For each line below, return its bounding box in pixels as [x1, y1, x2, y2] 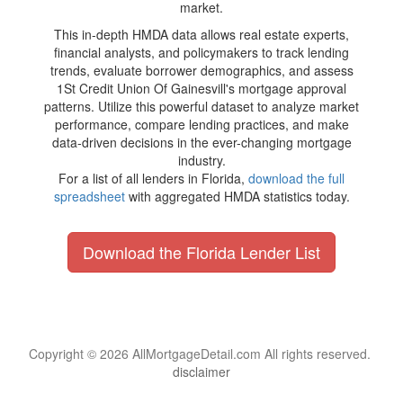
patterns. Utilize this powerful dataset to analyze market [44, 97, 359, 115]
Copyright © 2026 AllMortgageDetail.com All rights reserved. [29, 345, 374, 363]
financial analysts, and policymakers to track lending [54, 43, 349, 61]
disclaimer [173, 363, 230, 381]
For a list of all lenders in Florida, [58, 169, 248, 187]
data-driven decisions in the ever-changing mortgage [51, 133, 352, 151]
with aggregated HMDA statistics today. [124, 187, 350, 205]
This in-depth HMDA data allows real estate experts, [54, 25, 349, 43]
